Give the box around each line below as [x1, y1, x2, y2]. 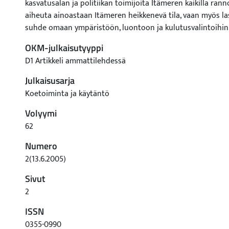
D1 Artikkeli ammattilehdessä [25, 54, 126, 68]
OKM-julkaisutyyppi [25, 41, 103, 55]
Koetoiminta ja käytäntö [25, 87, 109, 101]
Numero [25, 139, 57, 153]
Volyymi [25, 106, 57, 120]
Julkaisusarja [25, 74, 75, 87]
